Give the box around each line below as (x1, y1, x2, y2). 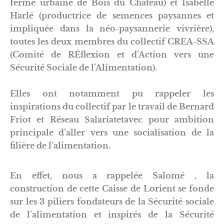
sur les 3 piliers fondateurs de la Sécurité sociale (10, 196, 214, 206)
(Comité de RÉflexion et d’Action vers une (10, 49, 214, 59)
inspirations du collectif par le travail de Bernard (10, 101, 214, 111)
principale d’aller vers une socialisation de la (10, 127, 214, 137)
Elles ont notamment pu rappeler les (10, 88, 214, 98)
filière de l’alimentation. (10, 140, 110, 150)
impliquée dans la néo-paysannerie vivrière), (10, 23, 214, 33)
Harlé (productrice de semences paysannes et (10, 10, 214, 20)
